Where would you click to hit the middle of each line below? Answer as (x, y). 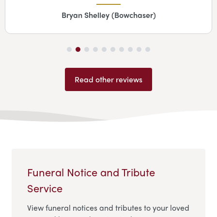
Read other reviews (108, 79)
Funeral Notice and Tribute (91, 172)
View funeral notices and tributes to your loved (108, 207)
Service (45, 188)
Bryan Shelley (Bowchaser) (108, 15)
